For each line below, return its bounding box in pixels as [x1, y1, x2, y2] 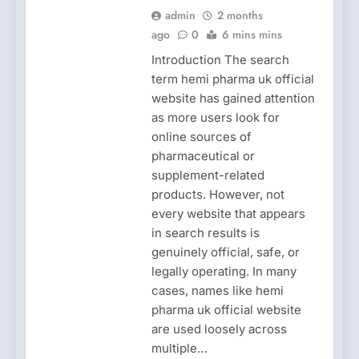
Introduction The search [151, 51, 289, 67]
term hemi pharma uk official [151, 71, 314, 87]
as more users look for [151, 109, 280, 125]
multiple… [151, 340, 208, 356]
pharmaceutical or [151, 147, 255, 163]
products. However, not [151, 186, 284, 202]
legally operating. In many [151, 263, 296, 279]
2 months [216, 6, 263, 23]
